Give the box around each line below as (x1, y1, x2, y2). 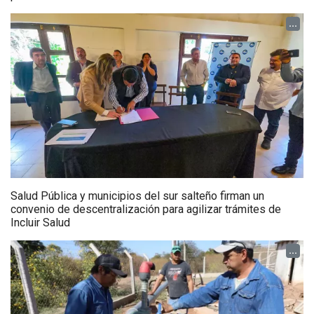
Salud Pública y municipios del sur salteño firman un (11, 189, 264, 203)
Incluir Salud (11, 215, 70, 229)
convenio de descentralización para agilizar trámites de (11, 202, 281, 216)
